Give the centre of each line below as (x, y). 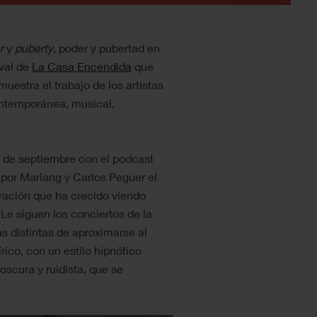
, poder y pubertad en (106, 47)
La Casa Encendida (82, 66)
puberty (34, 47)
